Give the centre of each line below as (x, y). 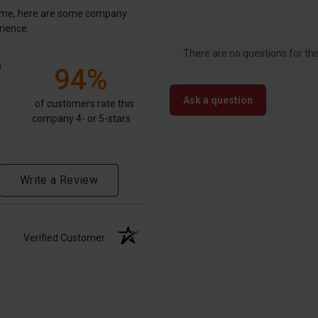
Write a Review (59, 180)
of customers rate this (84, 103)
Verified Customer (68, 237)
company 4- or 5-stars (81, 118)
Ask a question (218, 100)
